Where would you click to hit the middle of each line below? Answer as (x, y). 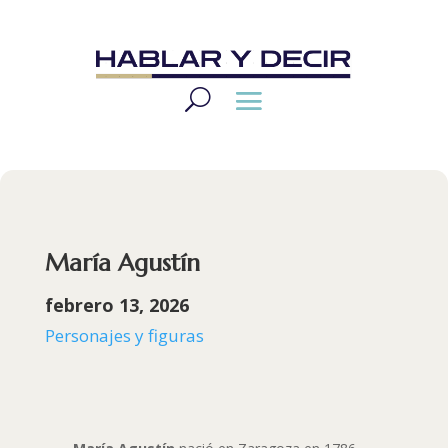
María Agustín (122, 263)
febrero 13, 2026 (116, 305)
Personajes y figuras (124, 336)
